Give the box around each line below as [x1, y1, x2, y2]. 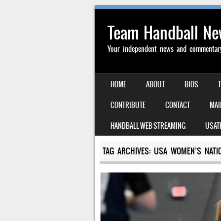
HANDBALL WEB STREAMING [110, 120, 185, 131]
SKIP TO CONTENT [95, 74, 142, 85]
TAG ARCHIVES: [102, 145, 154, 157]
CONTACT [165, 100, 190, 110]
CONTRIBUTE [110, 100, 146, 110]
